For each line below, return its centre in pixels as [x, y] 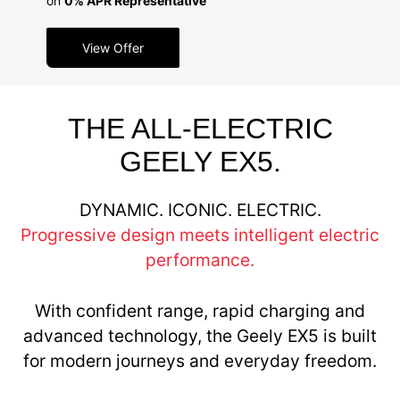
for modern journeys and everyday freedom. [200, 361]
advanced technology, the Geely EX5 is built [200, 336]
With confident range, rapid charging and [200, 311]
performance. [200, 260]
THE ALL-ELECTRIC [200, 128]
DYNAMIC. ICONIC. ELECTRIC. [200, 210]
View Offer [112, 47]
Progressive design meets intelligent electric [200, 235]
